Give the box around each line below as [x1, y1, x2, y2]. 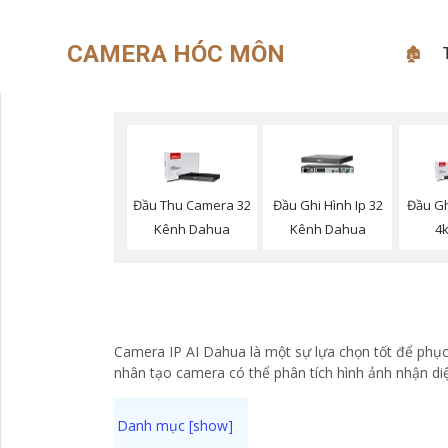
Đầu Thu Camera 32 [132, 196, 251, 215]
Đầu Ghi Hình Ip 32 [272, 196, 383, 215]
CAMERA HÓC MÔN [67, 39, 286, 68]
